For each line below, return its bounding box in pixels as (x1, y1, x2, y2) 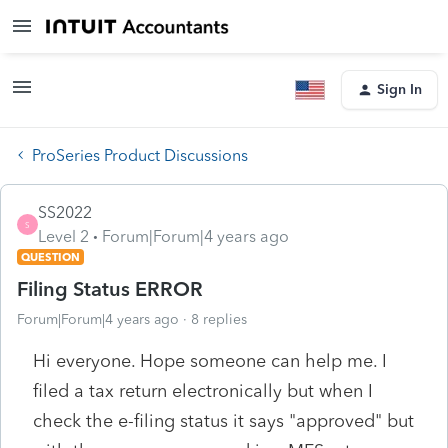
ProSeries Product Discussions (32, 145, 248, 165)
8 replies (191, 310, 247, 328)
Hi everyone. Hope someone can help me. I (33, 349, 387, 372)
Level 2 (38, 226, 89, 246)
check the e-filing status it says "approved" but (33, 409, 414, 432)
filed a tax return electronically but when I (33, 379, 373, 402)
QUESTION (21, 249, 80, 264)
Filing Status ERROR (17, 276, 203, 301)
